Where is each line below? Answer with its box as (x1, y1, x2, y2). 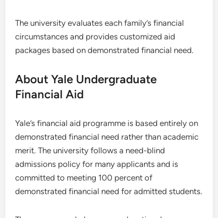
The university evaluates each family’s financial (15, 18, 184, 28)
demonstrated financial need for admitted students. (15, 186, 203, 196)
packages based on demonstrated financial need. (15, 45, 194, 55)
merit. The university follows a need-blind (15, 145, 165, 155)
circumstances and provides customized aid (15, 32, 176, 41)
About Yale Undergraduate (15, 72, 157, 86)
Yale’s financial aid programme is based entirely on (15, 118, 199, 128)
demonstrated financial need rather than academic (15, 132, 199, 142)
